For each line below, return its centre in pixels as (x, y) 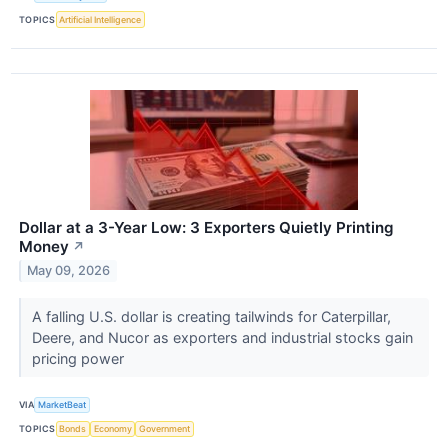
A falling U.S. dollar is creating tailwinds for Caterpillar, (211, 316)
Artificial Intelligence (100, 19)
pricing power (79, 358)
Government (165, 429)
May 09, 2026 (69, 271)
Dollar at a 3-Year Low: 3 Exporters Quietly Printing (206, 227)
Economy (112, 429)
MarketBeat (62, 405)
